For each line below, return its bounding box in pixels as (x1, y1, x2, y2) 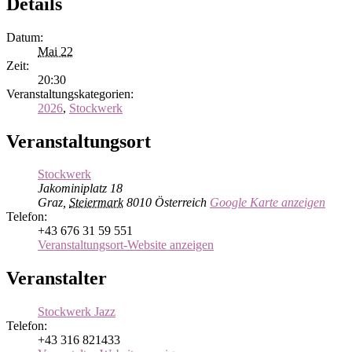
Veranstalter (6, 268, 107, 289)
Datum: (6, 30, 43, 44)
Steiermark (69, 196, 123, 210)
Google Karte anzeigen (210, 196, 325, 210)
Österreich (155, 196, 207, 210)
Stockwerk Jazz (38, 305, 115, 319)
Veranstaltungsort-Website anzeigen (38, 238, 214, 252)
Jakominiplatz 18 (38, 181, 123, 196)
